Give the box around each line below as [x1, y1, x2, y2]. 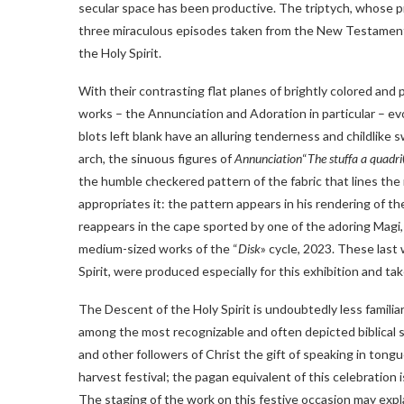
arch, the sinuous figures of [78, 151, 234, 167]
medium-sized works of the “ [78, 241, 238, 257]
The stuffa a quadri [308, 151, 402, 167]
